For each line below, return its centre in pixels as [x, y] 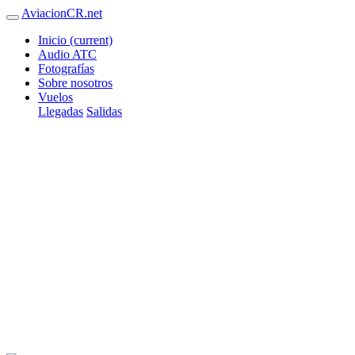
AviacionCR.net [62, 13]
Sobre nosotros [75, 83]
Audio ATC [67, 54]
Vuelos [55, 97]
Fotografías [66, 69]
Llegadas [61, 111]
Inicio [54, 40]
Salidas [104, 111]
